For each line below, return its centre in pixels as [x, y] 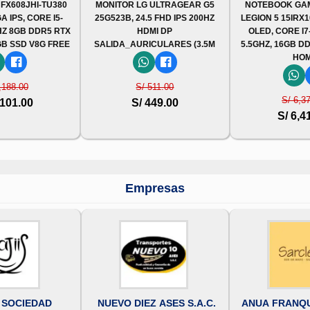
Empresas [155, 188]
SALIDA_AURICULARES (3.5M [155, 44]
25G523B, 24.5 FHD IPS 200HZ [155, 18]
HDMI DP [155, 31]
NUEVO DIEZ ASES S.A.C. [156, 303]
